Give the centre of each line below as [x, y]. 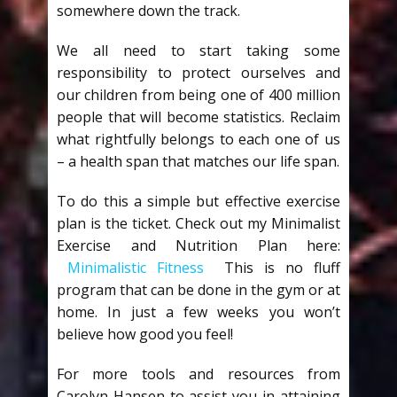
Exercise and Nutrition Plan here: [198, 245]
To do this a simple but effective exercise [198, 201]
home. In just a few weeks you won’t [198, 312]
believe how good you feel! [145, 334]
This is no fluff [272, 268]
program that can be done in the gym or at [198, 290]
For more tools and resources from [198, 374]
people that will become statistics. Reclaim [198, 117]
